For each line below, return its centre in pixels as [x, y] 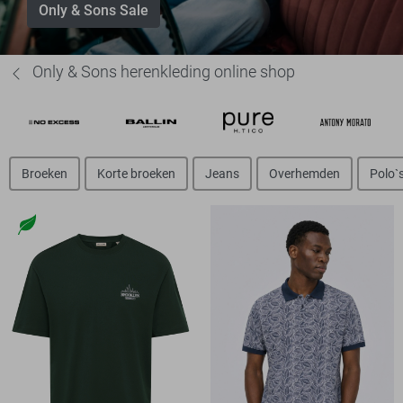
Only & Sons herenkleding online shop [164, 72]
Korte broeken [136, 173]
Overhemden [304, 173]
